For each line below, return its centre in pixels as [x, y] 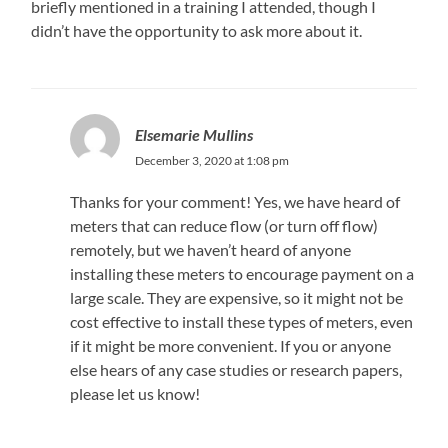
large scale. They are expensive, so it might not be [236, 297]
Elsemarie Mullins [193, 134]
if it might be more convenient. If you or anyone [230, 345]
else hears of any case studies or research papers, [235, 369]
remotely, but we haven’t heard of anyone [210, 249]
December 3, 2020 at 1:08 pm [211, 160]
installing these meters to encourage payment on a [241, 273]
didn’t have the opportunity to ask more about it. [197, 30]
